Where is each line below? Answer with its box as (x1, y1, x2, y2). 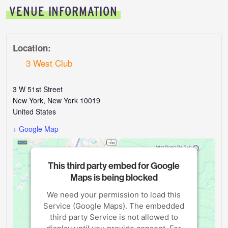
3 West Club (25, 56, 72, 69)
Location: (13, 41, 51, 54)
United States (13, 106, 56, 117)
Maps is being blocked (70, 171, 158, 183)
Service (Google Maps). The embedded (43, 201, 185, 211)
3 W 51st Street (13, 84, 63, 95)
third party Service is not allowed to (50, 212, 178, 222)
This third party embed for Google (48, 159, 180, 172)
